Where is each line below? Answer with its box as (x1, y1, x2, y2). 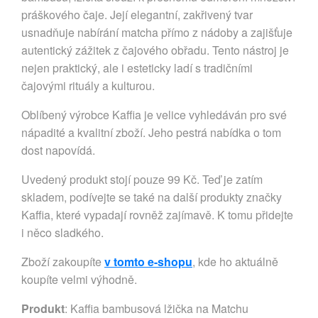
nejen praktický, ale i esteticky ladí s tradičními (21, 59, 253, 76)
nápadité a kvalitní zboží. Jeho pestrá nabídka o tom (21, 124, 281, 141)
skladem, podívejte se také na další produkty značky (21, 188, 282, 205)
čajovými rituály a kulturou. (21, 77, 155, 94)
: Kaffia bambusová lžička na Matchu (65, 300, 248, 317)
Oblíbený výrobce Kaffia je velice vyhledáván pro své (21, 106, 287, 123)
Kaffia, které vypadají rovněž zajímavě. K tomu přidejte (21, 206, 293, 223)
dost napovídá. (21, 141, 95, 158)
